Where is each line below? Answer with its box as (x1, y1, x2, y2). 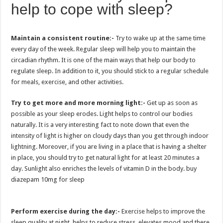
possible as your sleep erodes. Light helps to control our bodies (11, 110, 193, 117)
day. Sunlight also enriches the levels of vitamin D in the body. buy (11, 164, 197, 172)
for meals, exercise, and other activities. (11, 78, 124, 86)
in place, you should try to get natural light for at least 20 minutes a (11, 153, 200, 161)
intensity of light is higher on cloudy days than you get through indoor (11, 131, 209, 139)
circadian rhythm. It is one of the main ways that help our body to (11, 56, 196, 64)
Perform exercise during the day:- (11, 207, 120, 215)
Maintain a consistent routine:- (11, 34, 116, 42)
